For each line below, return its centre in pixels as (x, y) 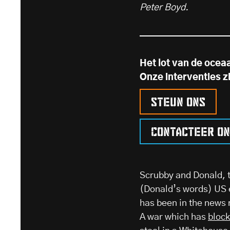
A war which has (174, 217)
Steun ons (178, 100)
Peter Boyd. (164, 8)
